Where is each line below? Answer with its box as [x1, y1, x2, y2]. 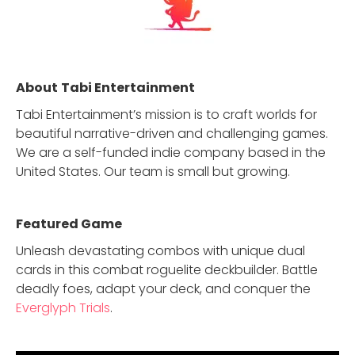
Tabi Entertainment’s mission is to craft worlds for [16, 105, 317, 124]
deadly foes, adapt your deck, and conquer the [16, 280, 311, 298]
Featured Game [16, 215, 122, 233]
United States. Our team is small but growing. [16, 162, 290, 181]
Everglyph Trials [16, 299, 110, 317]
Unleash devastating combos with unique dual [16, 242, 305, 260]
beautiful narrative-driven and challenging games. [16, 124, 328, 143]
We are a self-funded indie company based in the [16, 143, 326, 162]
